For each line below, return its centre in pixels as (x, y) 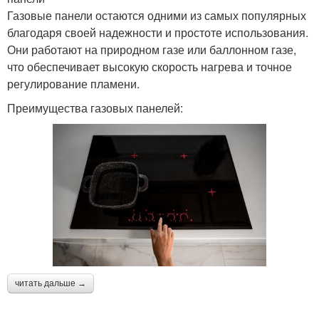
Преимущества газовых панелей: (95, 108)
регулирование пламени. (73, 83)
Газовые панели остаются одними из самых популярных (157, 15)
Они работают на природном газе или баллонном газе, (152, 49)
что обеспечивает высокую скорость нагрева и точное (150, 66)
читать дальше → (51, 284)
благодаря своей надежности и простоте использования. (158, 32)
